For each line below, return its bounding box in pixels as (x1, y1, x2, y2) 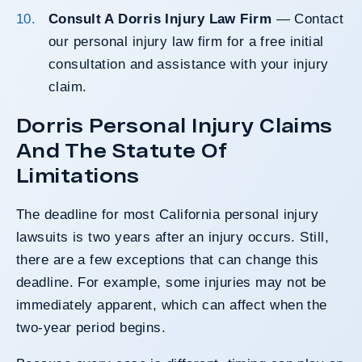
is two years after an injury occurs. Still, (68, 229, 329, 245)
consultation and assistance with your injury (48, 56, 329, 72)
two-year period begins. (16, 319, 166, 335)
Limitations (16, 162, 140, 187)
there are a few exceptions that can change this (16, 251, 319, 267)
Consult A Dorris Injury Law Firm (48, 11, 272, 27)
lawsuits (16, 229, 69, 245)
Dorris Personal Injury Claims (16, 112, 333, 137)
